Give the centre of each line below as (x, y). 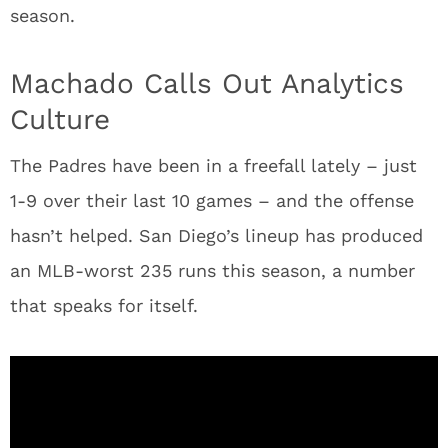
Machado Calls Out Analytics (207, 83)
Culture (60, 119)
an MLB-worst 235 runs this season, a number (212, 270)
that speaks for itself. (104, 305)
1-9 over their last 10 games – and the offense (212, 200)
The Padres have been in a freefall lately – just (213, 165)
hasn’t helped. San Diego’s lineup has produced (216, 235)
